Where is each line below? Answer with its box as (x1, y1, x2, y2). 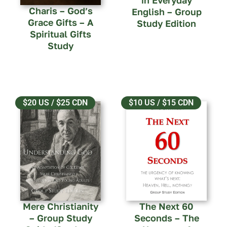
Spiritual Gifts (30, 28, 91, 40)
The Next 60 (139, 201, 194, 212)
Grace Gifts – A (28, 17, 93, 28)
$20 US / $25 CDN (23, 98, 88, 108)
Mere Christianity (23, 201, 98, 212)
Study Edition (137, 18, 196, 29)
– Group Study (29, 212, 92, 224)
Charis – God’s (28, 5, 93, 17)
